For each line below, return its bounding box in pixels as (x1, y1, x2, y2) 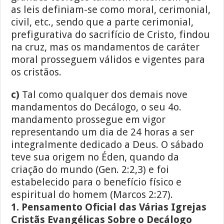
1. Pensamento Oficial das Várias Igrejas (11, 201, 207, 213)
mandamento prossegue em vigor (11, 113, 166, 126)
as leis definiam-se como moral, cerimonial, (11, 3, 211, 16)
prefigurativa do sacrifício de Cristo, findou (11, 28, 210, 41)
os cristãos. (11, 66, 62, 78)
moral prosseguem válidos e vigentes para (11, 53, 205, 66)
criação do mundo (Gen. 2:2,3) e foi (11, 163, 169, 176)
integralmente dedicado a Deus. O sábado (11, 138, 204, 151)
